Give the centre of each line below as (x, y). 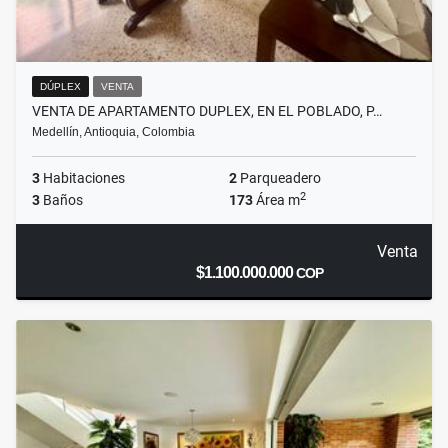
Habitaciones (82, 178)
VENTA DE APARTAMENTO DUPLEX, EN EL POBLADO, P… (207, 111)
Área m (276, 200)
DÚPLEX (60, 87)
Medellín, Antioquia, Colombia (113, 132)
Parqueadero (279, 178)
